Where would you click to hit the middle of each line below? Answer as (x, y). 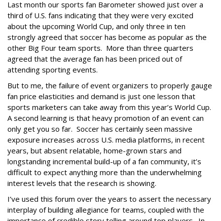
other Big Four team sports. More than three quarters (100, 48)
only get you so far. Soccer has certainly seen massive (100, 129)
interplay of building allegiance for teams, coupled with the (106, 210)
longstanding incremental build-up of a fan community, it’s (104, 161)
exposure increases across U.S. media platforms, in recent (106, 140)
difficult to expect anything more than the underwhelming (105, 172)
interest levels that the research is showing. (83, 183)
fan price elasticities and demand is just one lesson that (101, 96)
